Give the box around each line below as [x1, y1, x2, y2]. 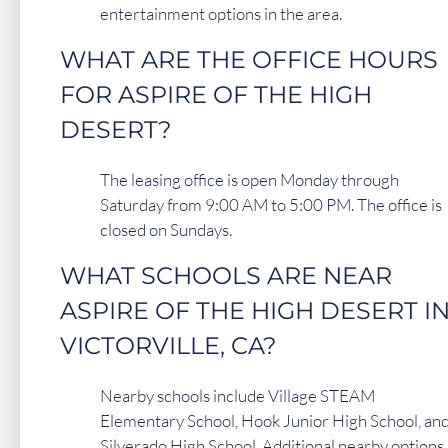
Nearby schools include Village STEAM [100, 384, 375, 406]
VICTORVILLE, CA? [60, 330, 277, 360]
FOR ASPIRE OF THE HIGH [60, 79, 372, 109]
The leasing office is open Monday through [100, 168, 399, 190]
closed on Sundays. [100, 218, 232, 240]
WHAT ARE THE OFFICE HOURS [60, 44, 438, 74]
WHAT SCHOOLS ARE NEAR [60, 260, 392, 290]
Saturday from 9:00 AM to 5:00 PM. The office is [100, 193, 442, 215]
